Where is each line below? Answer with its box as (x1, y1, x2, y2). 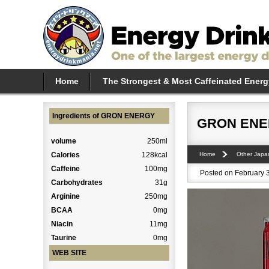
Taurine (51, 233, 76, 242)
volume (51, 136, 76, 145)
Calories (51, 150, 80, 159)
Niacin (51, 219, 73, 228)
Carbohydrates (51, 178, 103, 187)
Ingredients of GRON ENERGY (52, 112, 155, 120)
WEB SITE (52, 248, 86, 257)
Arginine (51, 192, 80, 201)
